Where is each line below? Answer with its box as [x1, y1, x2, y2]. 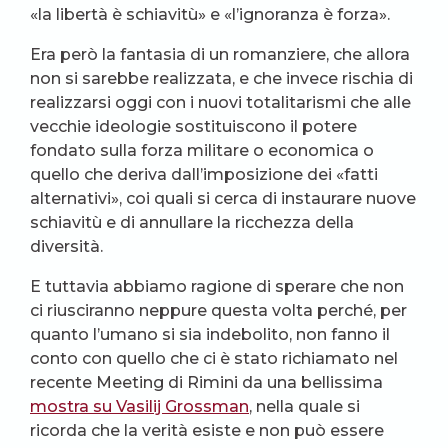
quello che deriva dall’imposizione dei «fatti [30, 165, 378, 185]
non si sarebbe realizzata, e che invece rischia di [30, 69, 413, 89]
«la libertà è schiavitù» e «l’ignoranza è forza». [30, 5, 390, 25]
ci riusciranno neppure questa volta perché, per [30, 301, 407, 321]
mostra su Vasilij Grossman [30, 397, 249, 417]
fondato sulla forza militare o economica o [30, 141, 374, 161]
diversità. [30, 237, 103, 257]
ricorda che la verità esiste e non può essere [30, 421, 384, 441]
